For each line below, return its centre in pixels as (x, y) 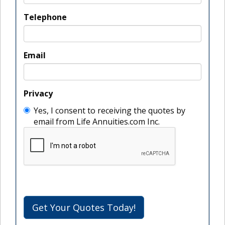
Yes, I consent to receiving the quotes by (109, 110)
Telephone (45, 17)
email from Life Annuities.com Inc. (118, 122)
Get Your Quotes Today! (121, 207)
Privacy (38, 93)
